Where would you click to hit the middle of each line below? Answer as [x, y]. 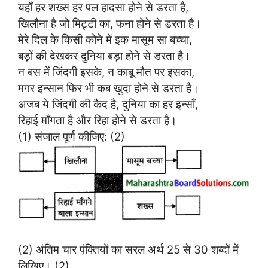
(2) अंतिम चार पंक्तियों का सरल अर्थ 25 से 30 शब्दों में [128, 250]
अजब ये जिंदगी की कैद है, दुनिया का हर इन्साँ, [108, 104]
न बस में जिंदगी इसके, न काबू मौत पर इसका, [106, 71]
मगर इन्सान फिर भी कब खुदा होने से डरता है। [109, 88]
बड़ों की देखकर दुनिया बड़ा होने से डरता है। [104, 55]
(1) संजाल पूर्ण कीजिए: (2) [71, 136]
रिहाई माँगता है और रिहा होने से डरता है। [98, 120]
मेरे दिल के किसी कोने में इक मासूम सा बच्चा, [105, 39]
